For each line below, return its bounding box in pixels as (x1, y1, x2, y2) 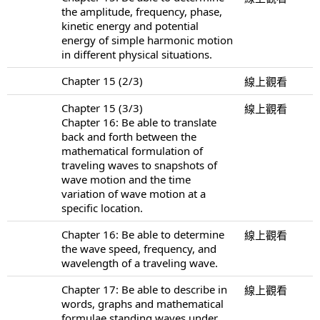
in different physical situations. (61, 46, 212, 61)
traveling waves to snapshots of (61, 157, 217, 172)
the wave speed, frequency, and (61, 241, 216, 256)
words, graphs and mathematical (61, 296, 224, 311)
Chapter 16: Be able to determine (61, 226, 224, 241)
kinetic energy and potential (61, 18, 199, 33)
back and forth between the (61, 129, 196, 144)
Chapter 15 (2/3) (61, 73, 143, 88)
